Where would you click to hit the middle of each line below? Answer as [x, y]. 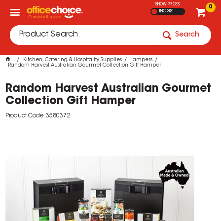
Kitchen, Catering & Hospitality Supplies [73, 60]
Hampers [141, 60]
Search [187, 35]
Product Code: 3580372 [38, 116]
